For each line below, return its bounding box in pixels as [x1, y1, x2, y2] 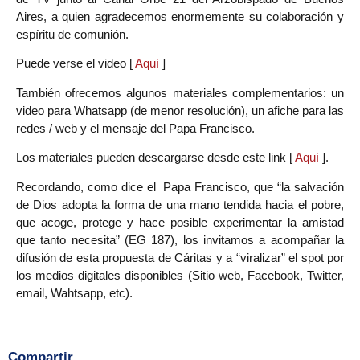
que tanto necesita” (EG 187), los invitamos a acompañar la [16, 232, 344, 247]
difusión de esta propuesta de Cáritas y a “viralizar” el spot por [16, 250, 344, 264]
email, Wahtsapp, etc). [16, 285, 133, 300]
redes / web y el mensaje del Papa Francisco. [16, 121, 255, 135]
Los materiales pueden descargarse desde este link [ [16, 150, 295, 165]
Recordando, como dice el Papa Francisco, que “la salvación [16, 179, 344, 194]
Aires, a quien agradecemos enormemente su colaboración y [16, 9, 344, 23]
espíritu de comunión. [16, 27, 129, 41]
